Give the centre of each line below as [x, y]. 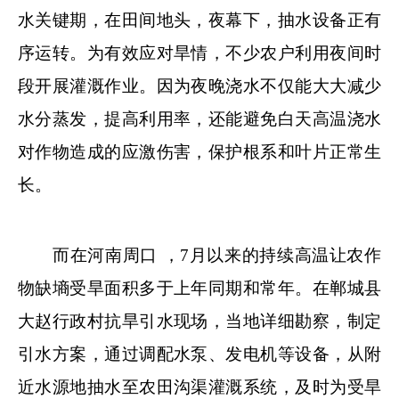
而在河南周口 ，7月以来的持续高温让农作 [199, 255]
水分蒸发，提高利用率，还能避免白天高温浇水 [199, 118]
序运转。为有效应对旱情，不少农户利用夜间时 [199, 53]
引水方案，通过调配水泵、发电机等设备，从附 [199, 354]
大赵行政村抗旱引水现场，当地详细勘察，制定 [199, 321]
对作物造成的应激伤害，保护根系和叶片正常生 [199, 151]
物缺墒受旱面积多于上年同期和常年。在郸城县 [199, 288]
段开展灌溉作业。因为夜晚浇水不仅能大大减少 [199, 85]
